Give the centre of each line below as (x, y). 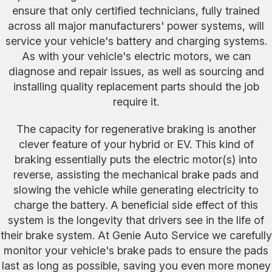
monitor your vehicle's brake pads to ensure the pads (136, 250)
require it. (136, 101)
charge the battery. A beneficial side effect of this (136, 205)
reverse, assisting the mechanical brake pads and (136, 174)
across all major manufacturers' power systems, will (136, 25)
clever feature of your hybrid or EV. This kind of (136, 144)
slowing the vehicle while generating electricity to (136, 189)
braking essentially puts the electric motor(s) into (136, 159)
